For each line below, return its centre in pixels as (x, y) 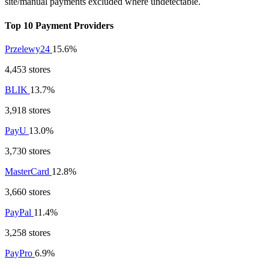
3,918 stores (28, 110)
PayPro (20, 253)
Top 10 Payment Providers (59, 25)
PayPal (19, 212)
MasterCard (28, 171)
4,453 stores (28, 69)
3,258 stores (28, 232)
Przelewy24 (29, 49)
